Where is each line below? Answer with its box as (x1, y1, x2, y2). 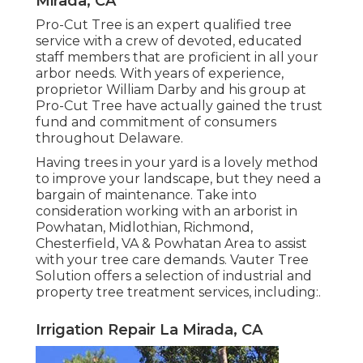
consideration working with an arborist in (36, 203, 297, 220)
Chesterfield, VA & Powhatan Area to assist (36, 236, 307, 252)
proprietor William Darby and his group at (36, 82, 306, 98)
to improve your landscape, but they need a (36, 171, 321, 187)
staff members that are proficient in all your (36, 49, 318, 66)
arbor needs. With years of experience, (36, 66, 284, 82)
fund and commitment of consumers (36, 114, 276, 130)
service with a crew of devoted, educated (36, 33, 302, 49)
